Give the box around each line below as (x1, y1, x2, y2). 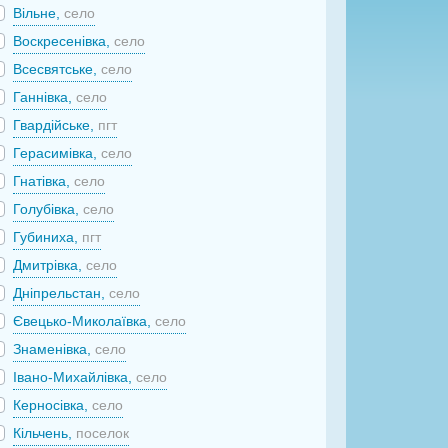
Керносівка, (13, 397, 93, 413)
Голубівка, (13, 201, 84, 217)
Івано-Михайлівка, (13, 369, 137, 385)
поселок (76, 425, 130, 441)
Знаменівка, (13, 341, 96, 357)
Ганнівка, (13, 89, 77, 105)
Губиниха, (13, 229, 83, 245)
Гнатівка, (13, 173, 75, 189)
